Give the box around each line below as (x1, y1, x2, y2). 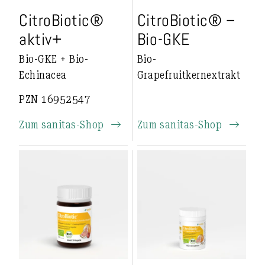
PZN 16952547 (19, 92, 91, 105)
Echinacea (19, 69, 67, 82)
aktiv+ (19, 28, 62, 50)
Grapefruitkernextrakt (137, 69, 241, 82)
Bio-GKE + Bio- (19, 53, 89, 66)
